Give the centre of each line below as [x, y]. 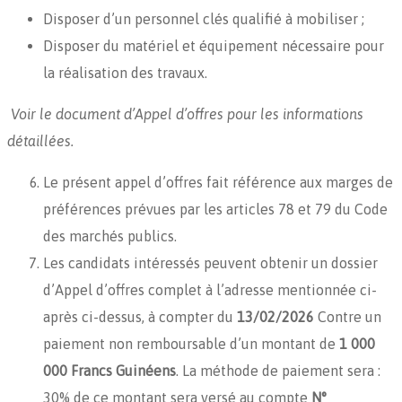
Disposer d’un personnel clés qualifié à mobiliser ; [204, 18]
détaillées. [40, 140]
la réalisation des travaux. [125, 72]
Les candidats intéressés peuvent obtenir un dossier [210, 262]
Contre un [350, 316]
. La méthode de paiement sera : [278, 370]
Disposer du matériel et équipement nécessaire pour [214, 45]
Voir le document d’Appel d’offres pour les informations [185, 114]
